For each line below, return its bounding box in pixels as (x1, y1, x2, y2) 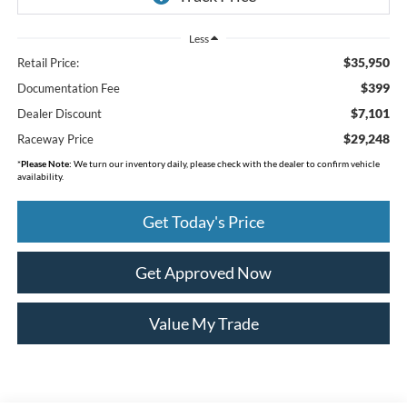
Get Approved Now (135, 262, 272, 283)
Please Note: (20, 157, 72, 169)
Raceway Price (16, 131, 94, 146)
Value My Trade (148, 313, 259, 333)
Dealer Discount (16, 105, 102, 121)
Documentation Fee (16, 80, 120, 95)
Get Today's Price (143, 211, 264, 232)
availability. (16, 170, 64, 182)
